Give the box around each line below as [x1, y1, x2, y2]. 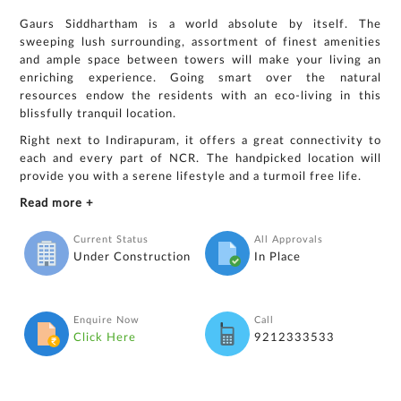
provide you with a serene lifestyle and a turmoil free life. [20, 170, 363, 183]
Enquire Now [73, 314, 141, 325]
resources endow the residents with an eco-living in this [20, 90, 381, 102]
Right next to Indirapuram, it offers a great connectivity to [20, 134, 381, 147]
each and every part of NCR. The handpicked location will [20, 152, 381, 165]
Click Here [73, 331, 137, 344]
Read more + [20, 197, 95, 209]
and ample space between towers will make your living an [20, 54, 381, 66]
